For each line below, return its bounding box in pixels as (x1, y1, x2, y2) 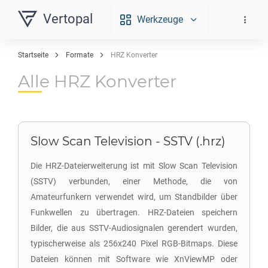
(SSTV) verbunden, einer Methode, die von (31, 176, 237, 186)
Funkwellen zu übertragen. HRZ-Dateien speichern (31, 208, 237, 217)
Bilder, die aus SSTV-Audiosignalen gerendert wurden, (31, 223, 237, 233)
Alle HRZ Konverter (18, 71, 176, 92)
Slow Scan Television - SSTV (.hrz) (31, 134, 226, 148)
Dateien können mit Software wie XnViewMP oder (31, 254, 237, 264)
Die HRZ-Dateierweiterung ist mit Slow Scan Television (31, 161, 237, 170)
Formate (66, 51, 93, 59)
